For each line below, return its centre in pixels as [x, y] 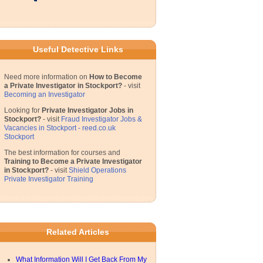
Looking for [23, 110]
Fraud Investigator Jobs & [102, 119]
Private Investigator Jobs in [87, 110]
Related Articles [78, 232]
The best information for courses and [62, 153]
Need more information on [47, 77]
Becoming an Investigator [45, 95]
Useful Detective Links [78, 49]
